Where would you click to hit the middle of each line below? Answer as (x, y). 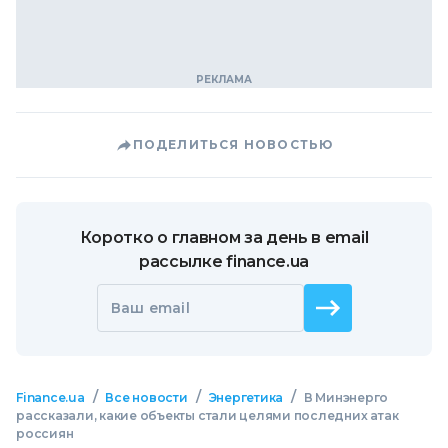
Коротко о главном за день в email (224, 237)
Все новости (146, 397)
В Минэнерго (346, 397)
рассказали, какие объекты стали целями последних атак (207, 415)
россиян (45, 433)
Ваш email (150, 308)
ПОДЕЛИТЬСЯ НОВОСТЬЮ (233, 144)
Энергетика (246, 397)
